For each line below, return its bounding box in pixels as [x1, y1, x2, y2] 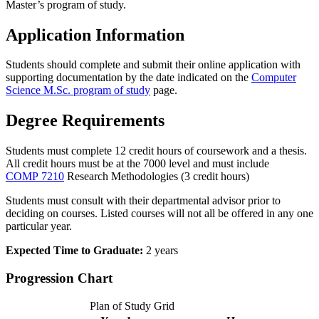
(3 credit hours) [178, 170, 249, 183]
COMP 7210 [6, 170, 64, 183]
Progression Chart [6, 271, 113, 286]
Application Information [6, 25, 184, 44]
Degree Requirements [6, 111, 164, 130]
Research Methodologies [64, 170, 178, 183]
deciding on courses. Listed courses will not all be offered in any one [6, 207, 313, 220]
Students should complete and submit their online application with [6, 58, 300, 71]
